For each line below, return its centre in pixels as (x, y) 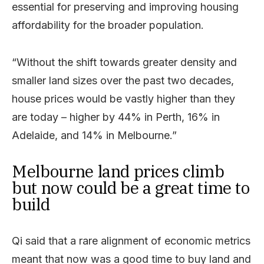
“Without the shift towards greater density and (124, 62)
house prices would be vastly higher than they (123, 99)
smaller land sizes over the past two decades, (123, 80)
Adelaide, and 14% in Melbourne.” (94, 135)
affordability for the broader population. (108, 25)
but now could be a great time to (131, 188)
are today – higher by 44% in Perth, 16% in (116, 117)
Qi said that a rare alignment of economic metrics (131, 241)
